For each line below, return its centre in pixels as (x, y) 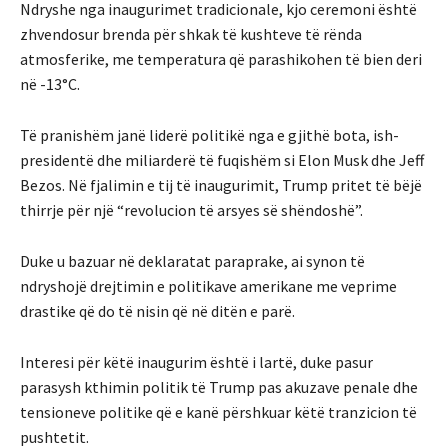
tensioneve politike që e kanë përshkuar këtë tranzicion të (218, 411)
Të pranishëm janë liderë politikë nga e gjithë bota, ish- (209, 134)
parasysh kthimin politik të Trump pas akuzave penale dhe (219, 386)
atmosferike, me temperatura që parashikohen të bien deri (221, 58)
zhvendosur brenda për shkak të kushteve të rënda (191, 33)
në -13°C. (50, 83)
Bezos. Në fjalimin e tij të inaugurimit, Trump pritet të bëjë (221, 184)
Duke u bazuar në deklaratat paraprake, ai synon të (192, 260)
